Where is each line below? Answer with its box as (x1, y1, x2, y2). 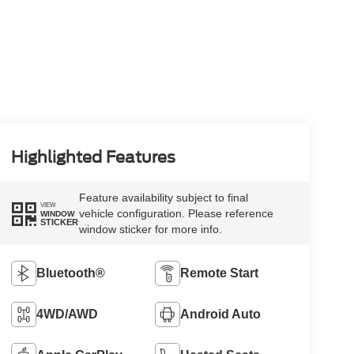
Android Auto (180, 307, 262, 322)
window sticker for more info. (78, 223, 222, 236)
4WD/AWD (36, 307, 98, 322)
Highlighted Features (10, 148, 175, 168)
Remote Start (180, 266, 259, 281)
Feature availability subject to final (78, 191, 248, 205)
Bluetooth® (36, 266, 105, 281)
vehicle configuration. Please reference (78, 207, 273, 220)
